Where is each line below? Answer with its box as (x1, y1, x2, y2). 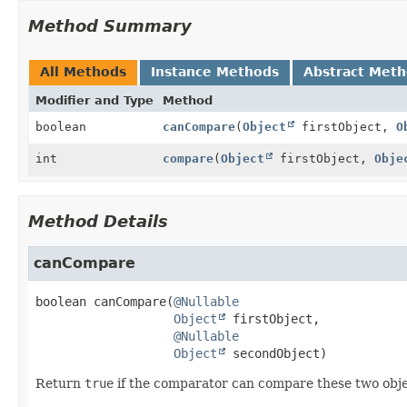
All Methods (40, 64, 126, 79)
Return (35, 375, 84, 391)
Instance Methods (151, 64, 279, 79)
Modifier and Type (35, 93, 154, 107)
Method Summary (28, 15, 192, 35)
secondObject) (225, 345, 327, 361)
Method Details (28, 211, 168, 231)
